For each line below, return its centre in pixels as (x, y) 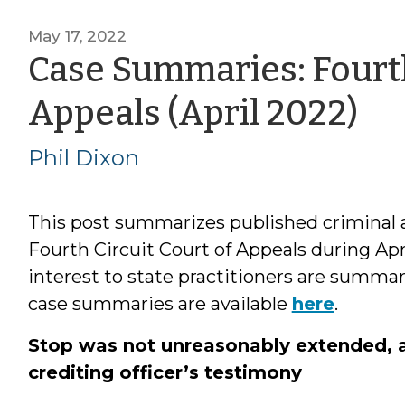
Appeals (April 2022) (193, 113)
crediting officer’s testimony (165, 372)
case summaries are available (160, 303)
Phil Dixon (83, 157)
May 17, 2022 (77, 36)
